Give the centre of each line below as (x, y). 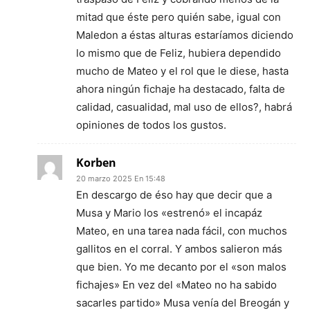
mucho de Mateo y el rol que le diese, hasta (182, 71)
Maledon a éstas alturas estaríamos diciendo (185, 35)
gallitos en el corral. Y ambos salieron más (179, 249)
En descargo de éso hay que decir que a (174, 195)
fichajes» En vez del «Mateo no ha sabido (176, 285)
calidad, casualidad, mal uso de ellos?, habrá (184, 107)
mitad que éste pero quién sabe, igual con (179, 17)
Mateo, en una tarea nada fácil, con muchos (182, 231)
